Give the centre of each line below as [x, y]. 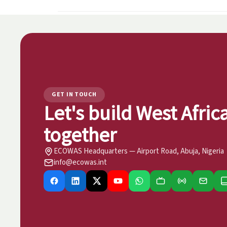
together [80, 135]
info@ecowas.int [80, 162]
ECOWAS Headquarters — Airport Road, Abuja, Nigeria [139, 151]
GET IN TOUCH [74, 94]
